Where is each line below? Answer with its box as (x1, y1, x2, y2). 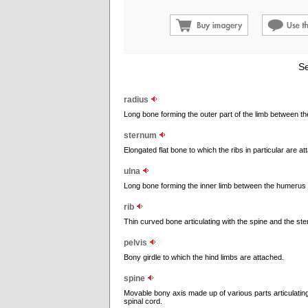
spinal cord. (124, 297, 162, 305)
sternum (124, 131, 159, 140)
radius (124, 95, 151, 104)
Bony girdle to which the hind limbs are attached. (124, 253, 284, 261)
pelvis (124, 238, 149, 247)
